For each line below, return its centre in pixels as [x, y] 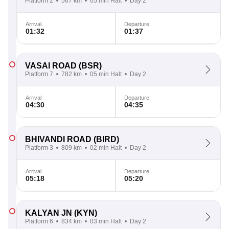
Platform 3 [39, 148]
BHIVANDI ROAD [58, 139]
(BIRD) [105, 139]
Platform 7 [39, 74]
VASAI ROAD [51, 66]
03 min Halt [106, 221]
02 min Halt [106, 148]
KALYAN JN [49, 213]
